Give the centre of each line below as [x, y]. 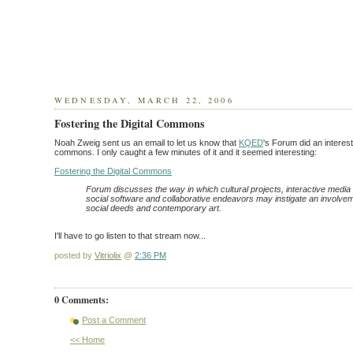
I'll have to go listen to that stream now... [130, 235]
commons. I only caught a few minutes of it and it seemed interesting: [186, 152]
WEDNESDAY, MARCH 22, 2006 [144, 100]
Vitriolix [108, 255]
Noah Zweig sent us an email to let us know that [147, 142]
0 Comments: [82, 299]
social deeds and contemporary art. [154, 208]
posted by [74, 255]
